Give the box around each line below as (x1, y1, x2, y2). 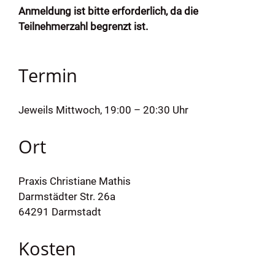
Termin (18, 63, 77, 88)
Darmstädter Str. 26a (18, 190, 115, 203)
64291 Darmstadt (18, 206, 101, 219)
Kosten (18, 236, 76, 261)
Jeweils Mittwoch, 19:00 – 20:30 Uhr (18, 104, 188, 117)
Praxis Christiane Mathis (18, 175, 131, 188)
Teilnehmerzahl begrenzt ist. (18, 20, 148, 33)
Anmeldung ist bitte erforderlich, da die (18, 5, 198, 18)
